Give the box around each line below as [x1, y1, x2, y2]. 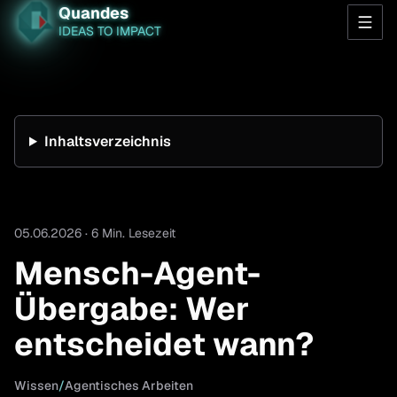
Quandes [58, 3, 128, 23]
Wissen [14, 378, 58, 393]
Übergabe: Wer [14, 288, 249, 330]
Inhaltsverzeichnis [43, 132, 171, 151]
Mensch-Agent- [14, 253, 261, 294]
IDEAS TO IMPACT [58, 23, 161, 39]
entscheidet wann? [14, 323, 314, 365]
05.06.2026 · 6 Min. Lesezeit [14, 225, 175, 241]
